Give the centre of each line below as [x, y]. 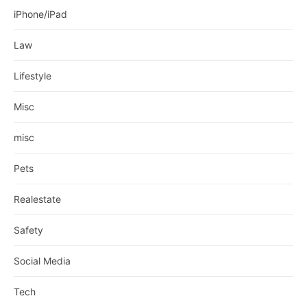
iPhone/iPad [40, 14]
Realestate [37, 199]
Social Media [42, 261]
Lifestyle [33, 76]
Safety [28, 230]
